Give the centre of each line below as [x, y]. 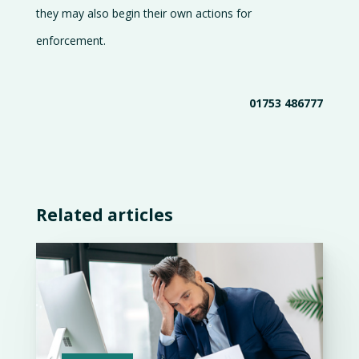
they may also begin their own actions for [143, 13]
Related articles [104, 215]
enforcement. [71, 40]
